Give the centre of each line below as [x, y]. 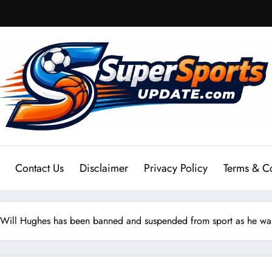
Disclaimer [104, 168]
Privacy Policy [176, 168]
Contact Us [39, 168]
